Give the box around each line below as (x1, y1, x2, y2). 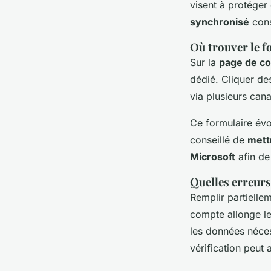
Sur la (190, 56, 219, 68)
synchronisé (190, 15, 249, 28)
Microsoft (190, 150, 235, 163)
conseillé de (190, 133, 247, 146)
